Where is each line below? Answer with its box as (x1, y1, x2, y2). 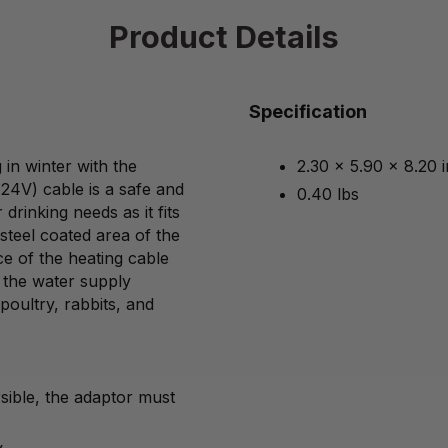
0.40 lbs (297, 184, 360, 205)
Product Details (108, 18, 339, 56)
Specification (248, 101, 367, 123)
